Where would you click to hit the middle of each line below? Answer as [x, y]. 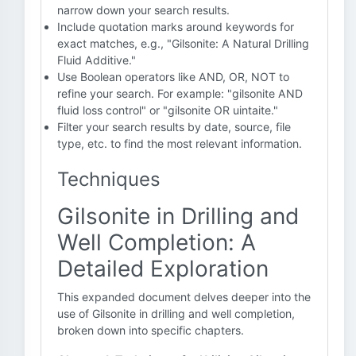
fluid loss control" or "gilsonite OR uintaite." [168, 110]
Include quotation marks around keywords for [176, 27]
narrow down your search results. [143, 10]
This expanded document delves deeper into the [184, 297]
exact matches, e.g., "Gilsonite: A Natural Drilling [183, 43]
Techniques [109, 179]
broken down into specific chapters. [151, 330]
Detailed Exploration [163, 269]
